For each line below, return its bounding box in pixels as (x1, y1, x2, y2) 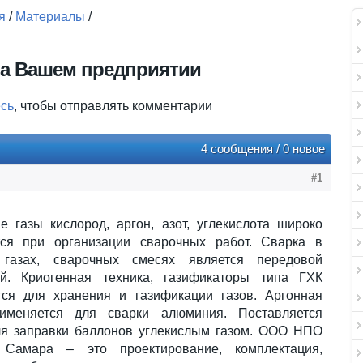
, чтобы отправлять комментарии (14, 99, 212, 113)
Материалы (15, 10, 85, 23)
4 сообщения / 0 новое (201, 142, 325, 156)
